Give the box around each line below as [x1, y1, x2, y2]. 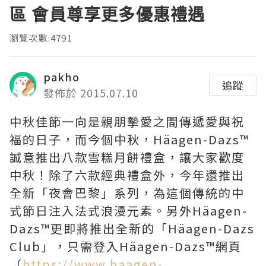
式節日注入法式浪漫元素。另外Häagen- [9, 202, 248, 220]
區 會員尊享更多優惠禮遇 [9, 3, 205, 26]
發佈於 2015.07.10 [43, 85, 138, 101]
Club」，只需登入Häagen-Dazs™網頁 [9, 237, 242, 255]
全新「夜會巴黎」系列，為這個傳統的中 [9, 184, 245, 202]
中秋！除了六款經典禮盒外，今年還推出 [9, 166, 245, 184]
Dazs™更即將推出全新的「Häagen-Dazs [9, 220, 255, 237]
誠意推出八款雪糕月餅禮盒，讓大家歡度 [9, 148, 245, 166]
